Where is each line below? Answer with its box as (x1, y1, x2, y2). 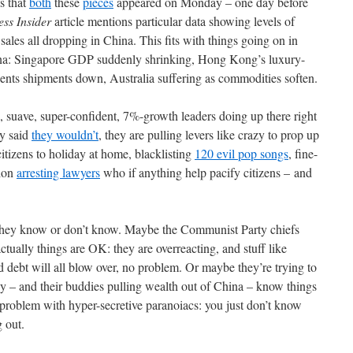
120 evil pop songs (195, 145, 288, 162)
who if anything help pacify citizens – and (100, 164, 312, 180)
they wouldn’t (32, 126, 98, 143)
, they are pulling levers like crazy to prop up (98, 126, 319, 143)
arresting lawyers (17, 164, 100, 180)
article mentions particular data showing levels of (51, 13, 295, 29)
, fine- (288, 145, 318, 162)
